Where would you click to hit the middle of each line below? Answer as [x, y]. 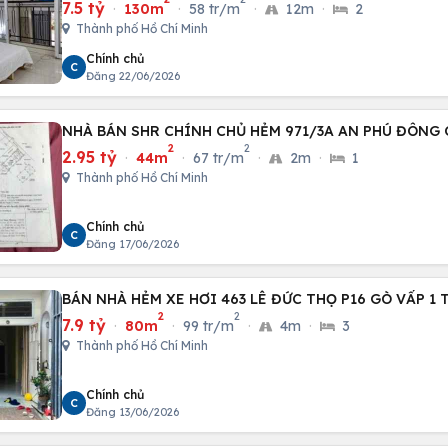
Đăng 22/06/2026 [133, 76]
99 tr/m [208, 326]
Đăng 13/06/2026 [132, 412]
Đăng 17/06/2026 [132, 244]
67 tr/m [218, 158]
